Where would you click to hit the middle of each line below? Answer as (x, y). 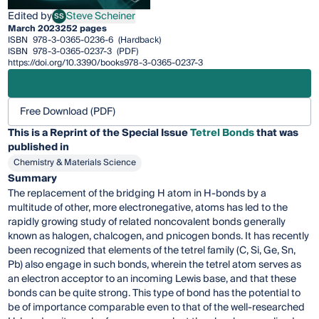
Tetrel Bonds (223, 134)
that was (277, 134)
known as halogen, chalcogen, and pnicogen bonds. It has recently (159, 237)
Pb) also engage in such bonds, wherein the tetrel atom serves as (155, 265)
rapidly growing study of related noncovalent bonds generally (147, 223)
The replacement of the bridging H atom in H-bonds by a (137, 194)
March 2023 (35, 29)
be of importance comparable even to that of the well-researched (157, 308)
